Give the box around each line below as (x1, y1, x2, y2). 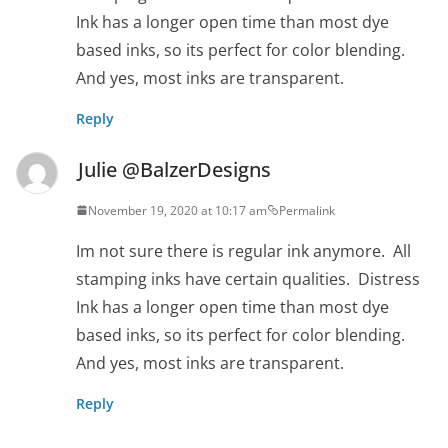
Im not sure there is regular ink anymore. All (76, 239, 411, 262)
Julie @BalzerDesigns (78, 155, 271, 183)
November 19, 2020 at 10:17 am (88, 201, 267, 219)
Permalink (279, 201, 335, 219)
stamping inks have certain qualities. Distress (76, 267, 420, 290)
